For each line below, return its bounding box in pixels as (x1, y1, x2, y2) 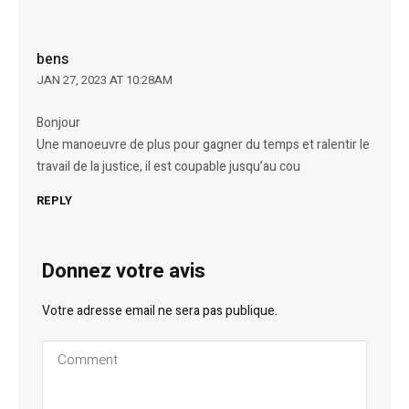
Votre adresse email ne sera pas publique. (42, 300, 278, 320)
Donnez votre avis (42, 256, 206, 286)
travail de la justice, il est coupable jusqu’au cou (37, 157, 301, 177)
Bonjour (37, 113, 81, 133)
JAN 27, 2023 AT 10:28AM (37, 71, 173, 89)
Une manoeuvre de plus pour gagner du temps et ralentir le (37, 135, 371, 155)
